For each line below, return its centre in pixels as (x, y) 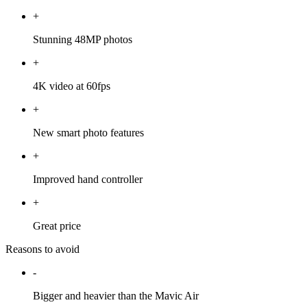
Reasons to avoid (42, 249)
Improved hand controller (88, 180)
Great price (57, 226)
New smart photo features (88, 133)
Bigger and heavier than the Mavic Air (116, 296)
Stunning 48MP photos (83, 40)
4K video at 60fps (72, 86)
